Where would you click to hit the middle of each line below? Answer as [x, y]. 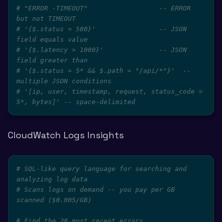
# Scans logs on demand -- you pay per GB [96, 190]
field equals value [52, 39]
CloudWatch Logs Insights [66, 135]
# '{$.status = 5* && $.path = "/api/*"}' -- [104, 71]
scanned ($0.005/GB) [54, 200]
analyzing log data [52, 179]
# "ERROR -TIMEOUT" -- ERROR [104, 8]
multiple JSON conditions [64, 81]
